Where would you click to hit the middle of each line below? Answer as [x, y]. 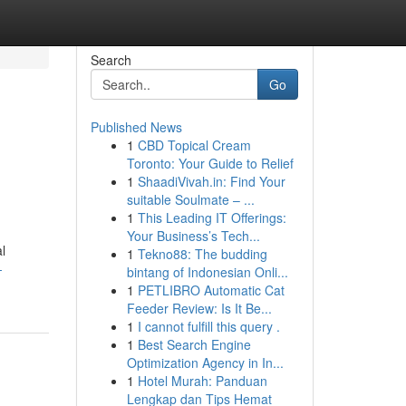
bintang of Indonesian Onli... [207, 272]
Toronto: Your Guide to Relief [210, 163]
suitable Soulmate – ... [190, 199]
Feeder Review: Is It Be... [199, 308]
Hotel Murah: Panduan [202, 381]
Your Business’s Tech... [193, 236]
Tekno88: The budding [202, 254]
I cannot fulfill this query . [208, 326]
